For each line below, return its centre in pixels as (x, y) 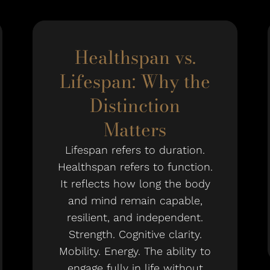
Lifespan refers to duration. (135, 150)
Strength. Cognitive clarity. (135, 234)
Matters (135, 130)
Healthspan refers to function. (135, 167)
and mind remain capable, (135, 200)
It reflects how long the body (135, 184)
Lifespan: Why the (135, 81)
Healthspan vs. (135, 57)
